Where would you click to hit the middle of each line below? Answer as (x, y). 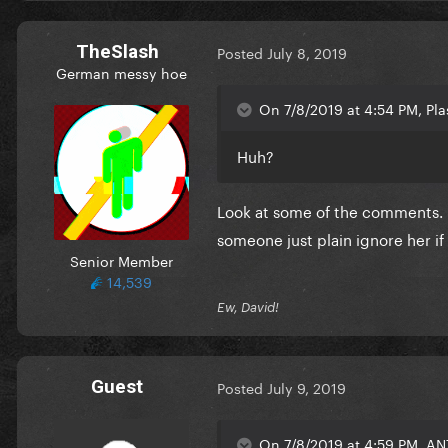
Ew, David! (248, 306)
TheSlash (117, 51)
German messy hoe (121, 71)
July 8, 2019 (307, 52)
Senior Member (121, 259)
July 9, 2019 (306, 387)
